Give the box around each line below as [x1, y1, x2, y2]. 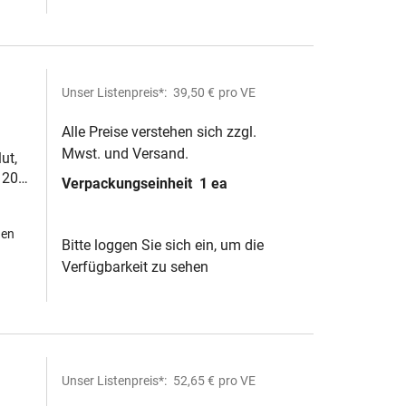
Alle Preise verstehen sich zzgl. [62, 123, 256, 140]
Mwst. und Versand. [62, 145, 188, 162]
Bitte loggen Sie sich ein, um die [62, 237, 264, 254]
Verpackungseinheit [62, 175, 196, 192]
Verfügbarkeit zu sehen [62, 258, 208, 275]
